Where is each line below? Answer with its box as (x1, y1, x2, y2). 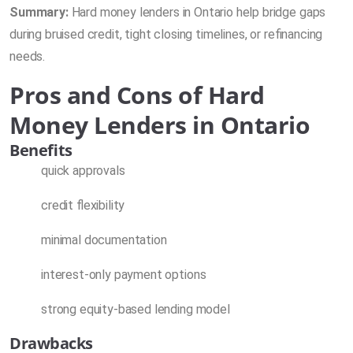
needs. (9, 48, 46, 64)
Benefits (9, 139, 72, 161)
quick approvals (41, 162, 125, 178)
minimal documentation (41, 232, 167, 247)
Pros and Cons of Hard (9, 78, 265, 111)
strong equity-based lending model (41, 301, 230, 317)
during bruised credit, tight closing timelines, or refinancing (9, 26, 323, 42)
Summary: (9, 4, 69, 20)
